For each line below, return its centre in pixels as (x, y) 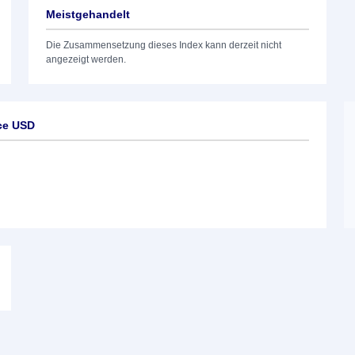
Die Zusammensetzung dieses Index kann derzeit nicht (164, 45)
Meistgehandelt (88, 14)
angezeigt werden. (86, 59)
